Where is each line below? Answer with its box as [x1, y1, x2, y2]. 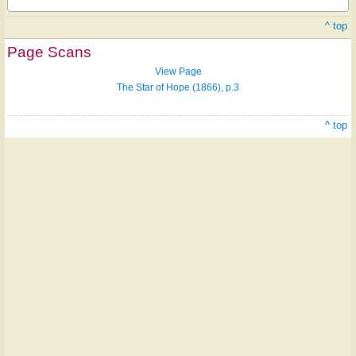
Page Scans [7, 43, 91, 60]
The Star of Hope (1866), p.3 [117, 81, 239, 93]
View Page [154, 65, 202, 77]
